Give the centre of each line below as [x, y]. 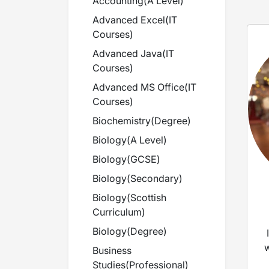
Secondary [155, 178]
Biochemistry [122, 121]
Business [112, 250]
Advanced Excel [129, 20]
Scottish [148, 198]
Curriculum [117, 212]
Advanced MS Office [138, 87]
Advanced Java [127, 53]
